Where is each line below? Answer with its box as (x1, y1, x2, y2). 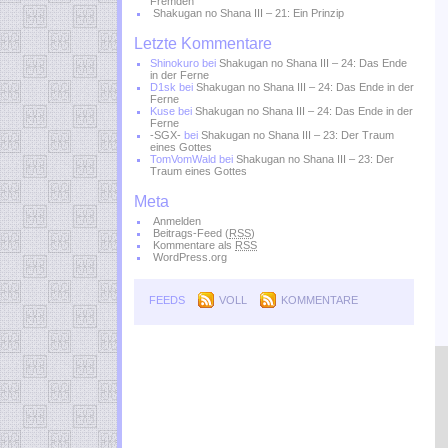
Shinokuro (150, 57, 199, 69)
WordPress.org (153, 251, 227, 263)
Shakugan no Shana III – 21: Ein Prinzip (153, 7, 344, 19)
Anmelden (153, 215, 201, 227)
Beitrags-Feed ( (153, 227, 229, 239)
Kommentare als (153, 239, 235, 251)
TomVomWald (150, 153, 216, 165)
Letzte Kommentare (134, 35, 272, 52)
